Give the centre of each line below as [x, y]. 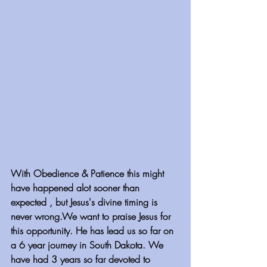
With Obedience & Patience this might [89, 173]
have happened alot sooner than [77, 187]
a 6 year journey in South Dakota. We [89, 245]
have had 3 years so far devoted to [82, 259]
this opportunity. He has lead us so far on [94, 230]
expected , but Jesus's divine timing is [86, 202]
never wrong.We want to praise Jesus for [92, 216]
